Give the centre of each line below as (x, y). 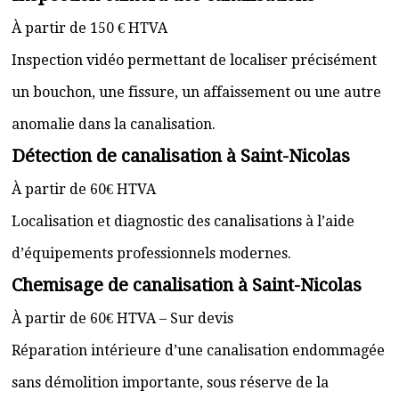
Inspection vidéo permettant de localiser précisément (194, 60)
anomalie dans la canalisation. (114, 124)
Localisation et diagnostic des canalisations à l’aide (183, 221)
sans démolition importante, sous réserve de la (170, 383)
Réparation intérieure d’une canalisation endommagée (198, 350)
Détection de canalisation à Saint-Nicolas (181, 156)
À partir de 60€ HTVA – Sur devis (122, 318)
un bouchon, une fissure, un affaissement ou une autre (196, 92)
